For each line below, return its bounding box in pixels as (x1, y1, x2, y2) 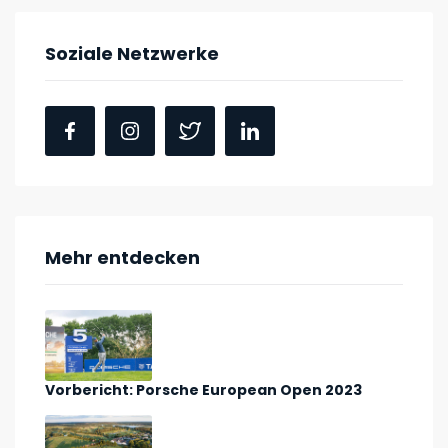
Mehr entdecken (45, 244, 200, 270)
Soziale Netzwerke (45, 40, 219, 66)
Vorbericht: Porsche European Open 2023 (45, 380, 362, 401)
